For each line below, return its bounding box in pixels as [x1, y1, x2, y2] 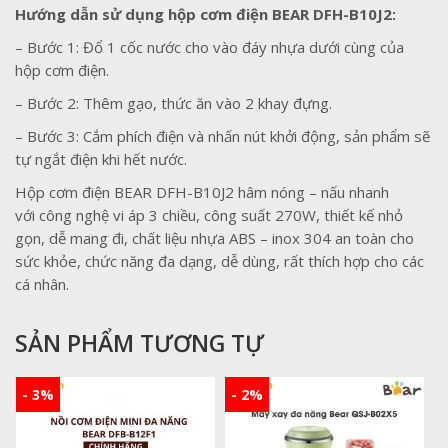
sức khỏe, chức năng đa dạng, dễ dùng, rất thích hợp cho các [15, 251, 424, 272]
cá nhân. [15, 274, 69, 295]
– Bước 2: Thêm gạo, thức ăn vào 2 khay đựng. [15, 93, 332, 114]
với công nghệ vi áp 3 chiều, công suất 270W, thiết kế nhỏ [15, 205, 403, 226]
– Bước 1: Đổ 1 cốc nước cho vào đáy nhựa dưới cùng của [15, 37, 404, 58]
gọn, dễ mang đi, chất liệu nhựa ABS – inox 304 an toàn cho [15, 228, 414, 249]
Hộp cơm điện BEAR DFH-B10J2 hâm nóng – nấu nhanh [15, 182, 389, 203]
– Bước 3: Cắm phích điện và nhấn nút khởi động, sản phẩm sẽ [15, 126, 430, 147]
